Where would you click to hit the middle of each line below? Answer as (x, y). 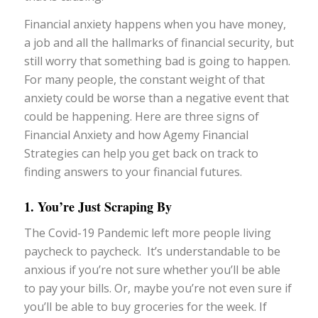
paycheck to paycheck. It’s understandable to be (152, 251)
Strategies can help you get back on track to (141, 154)
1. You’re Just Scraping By (98, 207)
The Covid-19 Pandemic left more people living (147, 233)
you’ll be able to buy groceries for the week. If (145, 307)
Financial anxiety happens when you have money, (155, 24)
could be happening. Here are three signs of (141, 117)
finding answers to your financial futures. (133, 172)
